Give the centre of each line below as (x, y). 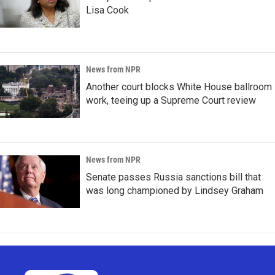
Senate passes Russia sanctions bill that (173, 177)
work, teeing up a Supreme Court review (171, 101)
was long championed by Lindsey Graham (175, 191)
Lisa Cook (107, 10)
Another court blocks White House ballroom (179, 87)
